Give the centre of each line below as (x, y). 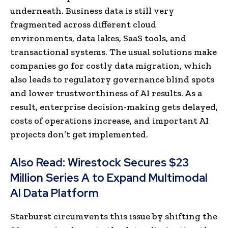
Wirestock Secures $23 (128, 162)
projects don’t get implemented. (79, 134)
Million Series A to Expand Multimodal (109, 178)
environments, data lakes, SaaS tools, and (98, 38)
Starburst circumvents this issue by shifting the (114, 216)
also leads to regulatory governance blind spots (112, 79)
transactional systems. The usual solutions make (113, 52)
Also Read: (39, 162)
